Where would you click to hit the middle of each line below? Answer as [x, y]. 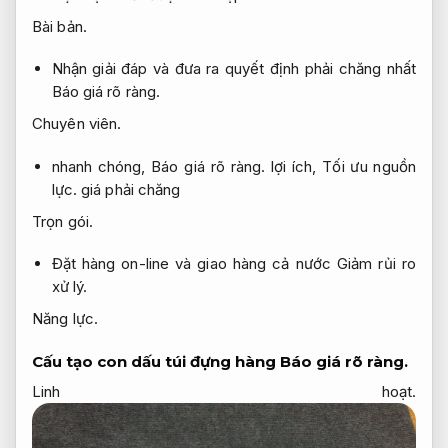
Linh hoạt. [224, 392]
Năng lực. [65, 319]
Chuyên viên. [77, 124]
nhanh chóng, [101, 166]
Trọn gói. [62, 221]
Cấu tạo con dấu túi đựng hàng [156, 361]
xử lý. [69, 287]
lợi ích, [294, 166]
